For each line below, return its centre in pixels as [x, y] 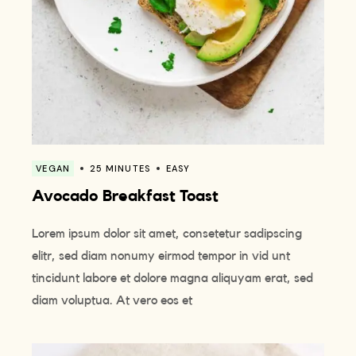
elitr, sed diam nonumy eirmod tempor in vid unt [161, 256]
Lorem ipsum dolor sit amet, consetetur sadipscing [167, 234]
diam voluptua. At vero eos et [112, 301]
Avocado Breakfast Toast [126, 197]
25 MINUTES [120, 169]
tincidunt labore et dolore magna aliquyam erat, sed [173, 279]
